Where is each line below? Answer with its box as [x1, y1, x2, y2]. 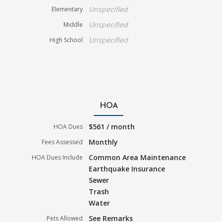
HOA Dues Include [32, 153, 83, 162]
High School [50, 36, 83, 45]
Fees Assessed [42, 138, 83, 147]
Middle [63, 20, 83, 29]
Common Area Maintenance [89, 153, 186, 163]
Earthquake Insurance [89, 164, 166, 174]
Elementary [52, 5, 83, 14]
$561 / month [89, 122, 135, 132]
